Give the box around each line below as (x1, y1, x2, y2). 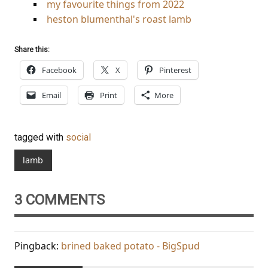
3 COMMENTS (14, 191, 105, 208)
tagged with (14, 132, 66, 144)
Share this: (14, 45, 50, 54)
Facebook (42, 65, 77, 76)
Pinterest (159, 65, 191, 76)
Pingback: (14, 239, 61, 252)
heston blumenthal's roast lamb (47, 13, 191, 26)
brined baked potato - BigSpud (61, 239, 200, 252)
